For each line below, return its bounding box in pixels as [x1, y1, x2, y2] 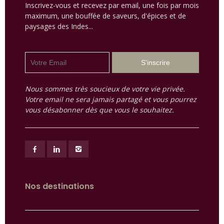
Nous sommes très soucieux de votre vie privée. [25, 84, 185, 94]
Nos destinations [25, 180, 94, 192]
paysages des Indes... [25, 21, 93, 31]
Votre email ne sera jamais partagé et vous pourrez [25, 94, 196, 104]
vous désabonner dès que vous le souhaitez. [25, 105, 174, 115]
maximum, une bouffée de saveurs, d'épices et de [25, 11, 186, 21]
